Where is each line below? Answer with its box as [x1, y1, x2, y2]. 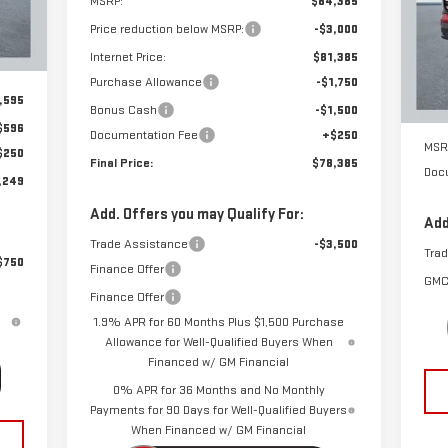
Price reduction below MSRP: [89, 21, 244, 38]
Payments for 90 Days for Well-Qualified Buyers [90, 402, 348, 419]
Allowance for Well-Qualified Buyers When [104, 334, 333, 351]
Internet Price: [89, 49, 166, 66]
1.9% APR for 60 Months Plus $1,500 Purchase [93, 314, 344, 331]
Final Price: [89, 155, 153, 172]
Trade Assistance [89, 236, 188, 253]
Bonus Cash [89, 102, 157, 119]
